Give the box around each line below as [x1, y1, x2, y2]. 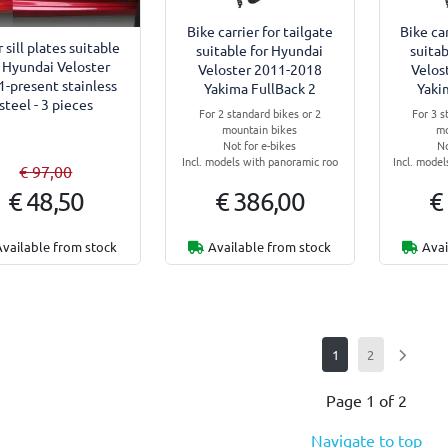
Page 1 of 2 [326, 389, 407, 410]
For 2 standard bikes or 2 [198, 104, 321, 121]
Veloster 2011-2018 [197, 59, 322, 78]
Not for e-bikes [223, 136, 297, 153]
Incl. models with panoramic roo [181, 152, 338, 169]
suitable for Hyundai [196, 40, 324, 59]
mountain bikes [222, 120, 298, 137]
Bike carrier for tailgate [186, 21, 333, 40]
